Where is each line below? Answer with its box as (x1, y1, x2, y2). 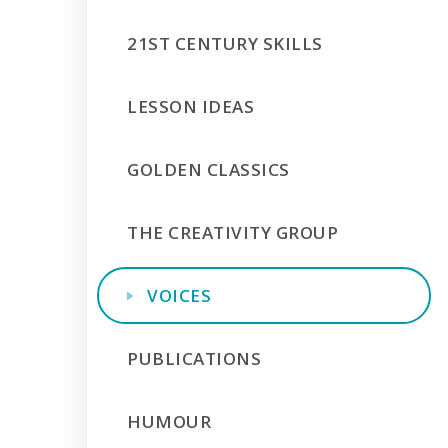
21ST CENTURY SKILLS (127, 32, 323, 55)
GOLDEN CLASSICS (127, 158, 290, 181)
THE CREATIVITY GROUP (127, 221, 339, 244)
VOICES (147, 284, 212, 307)
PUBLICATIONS (127, 347, 262, 370)
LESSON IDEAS (127, 95, 255, 118)
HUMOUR (127, 410, 212, 433)
